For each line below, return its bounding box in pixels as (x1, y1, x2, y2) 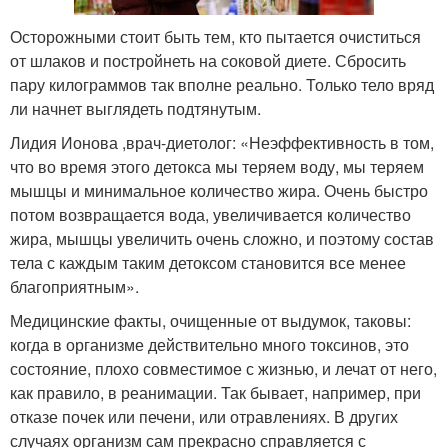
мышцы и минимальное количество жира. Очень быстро (10, 178, 428, 202)
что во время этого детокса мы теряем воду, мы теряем (10, 154, 424, 178)
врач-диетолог (126, 130, 232, 154)
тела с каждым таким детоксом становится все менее (10, 250, 406, 274)
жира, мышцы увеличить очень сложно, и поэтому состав (10, 226, 434, 250)
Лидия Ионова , (10, 130, 126, 154)
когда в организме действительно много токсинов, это (10, 332, 409, 356)
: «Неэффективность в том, (232, 130, 434, 154)
